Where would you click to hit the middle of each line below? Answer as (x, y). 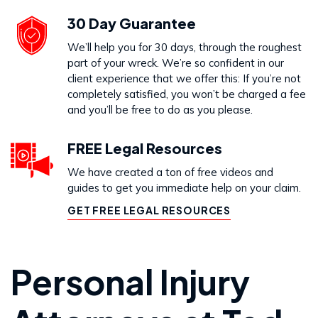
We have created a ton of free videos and (170, 172)
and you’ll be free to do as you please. (160, 110)
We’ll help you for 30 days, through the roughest (185, 47)
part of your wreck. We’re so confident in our (176, 63)
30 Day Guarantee (132, 23)
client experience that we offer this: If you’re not (184, 78)
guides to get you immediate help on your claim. (184, 188)
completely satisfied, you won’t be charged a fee (187, 94)
